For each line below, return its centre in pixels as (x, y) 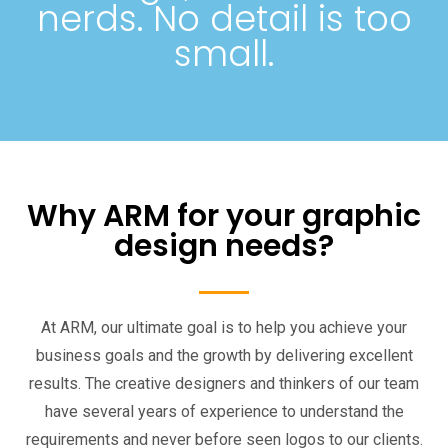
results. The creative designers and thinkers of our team (224, 384)
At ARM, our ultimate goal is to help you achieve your (224, 328)
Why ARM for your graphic (224, 216)
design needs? (224, 246)
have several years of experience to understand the (224, 412)
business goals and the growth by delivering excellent (224, 356)
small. (224, 54)
